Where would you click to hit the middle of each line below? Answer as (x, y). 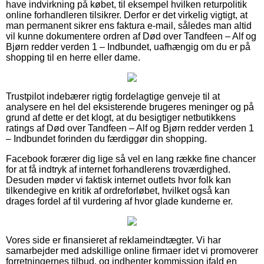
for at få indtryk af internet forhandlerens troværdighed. (118, 169)
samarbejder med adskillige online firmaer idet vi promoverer (132, 250)
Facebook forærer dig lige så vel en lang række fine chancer (131, 159)
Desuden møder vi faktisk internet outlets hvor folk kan (118, 180)
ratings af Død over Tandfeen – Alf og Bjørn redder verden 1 (130, 128)
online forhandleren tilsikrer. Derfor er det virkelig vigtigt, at (127, 15)
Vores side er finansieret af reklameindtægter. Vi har (113, 240)
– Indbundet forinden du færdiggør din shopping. (106, 138)
